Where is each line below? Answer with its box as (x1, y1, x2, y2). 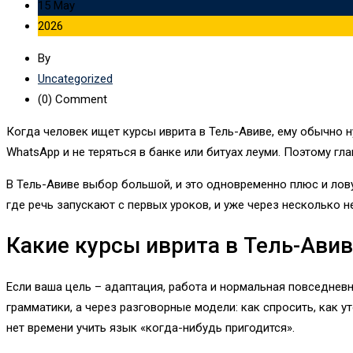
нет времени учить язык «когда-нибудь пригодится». (6, 320, 295, 335)
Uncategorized (38, 72, 113, 87)
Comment (52, 92, 107, 107)
